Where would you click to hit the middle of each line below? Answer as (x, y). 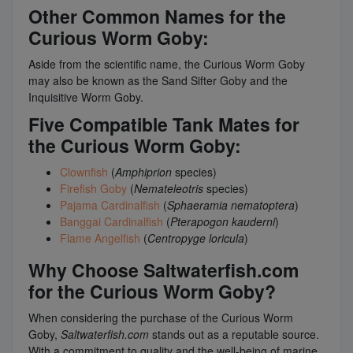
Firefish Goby (95, 188)
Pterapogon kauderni (223, 221)
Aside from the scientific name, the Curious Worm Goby (167, 63)
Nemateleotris (169, 188)
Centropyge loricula (196, 238)
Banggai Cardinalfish (111, 221)
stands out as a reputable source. (234, 334)
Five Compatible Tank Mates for (164, 124)
